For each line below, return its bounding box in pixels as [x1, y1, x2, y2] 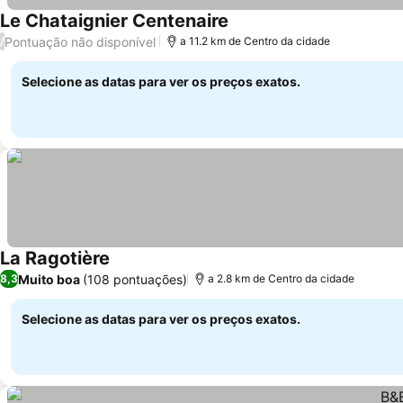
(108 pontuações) [83, 271, 187, 287]
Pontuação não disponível [4, 33, 156, 49]
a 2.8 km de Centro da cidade [208, 272, 354, 285]
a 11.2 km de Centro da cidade [180, 34, 330, 48]
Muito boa [18, 271, 80, 287]
